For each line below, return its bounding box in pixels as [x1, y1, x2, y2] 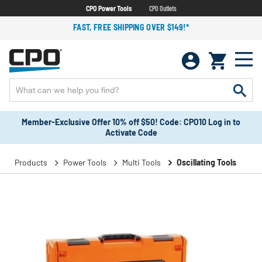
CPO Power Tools [85, 4, 132, 12]
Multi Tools [122, 157, 161, 167]
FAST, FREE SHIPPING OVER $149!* [73, 22, 189, 32]
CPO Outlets [149, 4, 177, 12]
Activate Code [105, 127, 157, 137]
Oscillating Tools [177, 157, 236, 167]
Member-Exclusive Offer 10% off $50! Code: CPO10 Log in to [22, 117, 240, 127]
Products [15, 157, 47, 167]
